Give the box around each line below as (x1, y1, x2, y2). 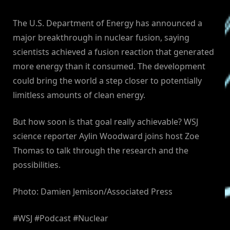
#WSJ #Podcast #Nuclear (13, 213, 108, 224)
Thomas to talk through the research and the (13, 145, 188, 157)
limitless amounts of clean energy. (13, 89, 145, 101)
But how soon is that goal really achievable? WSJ (13, 116, 198, 128)
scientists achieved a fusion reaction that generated (13, 46, 214, 58)
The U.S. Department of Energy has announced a (13, 17, 202, 29)
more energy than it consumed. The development (13, 61, 205, 72)
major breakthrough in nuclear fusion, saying (13, 32, 189, 44)
